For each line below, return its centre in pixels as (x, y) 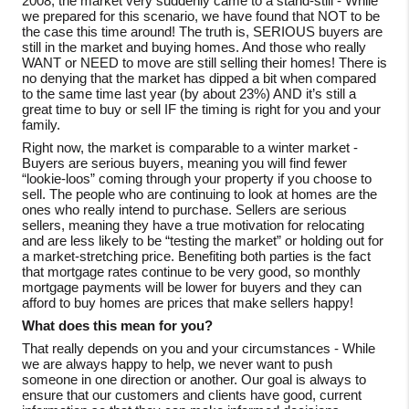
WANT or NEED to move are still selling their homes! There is (204, 63)
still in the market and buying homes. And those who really (194, 47)
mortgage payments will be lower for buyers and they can (192, 287)
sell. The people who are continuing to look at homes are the (199, 194)
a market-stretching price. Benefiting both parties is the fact (196, 256)
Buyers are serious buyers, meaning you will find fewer (184, 163)
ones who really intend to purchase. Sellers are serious (184, 210)
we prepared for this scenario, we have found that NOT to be (201, 16)
